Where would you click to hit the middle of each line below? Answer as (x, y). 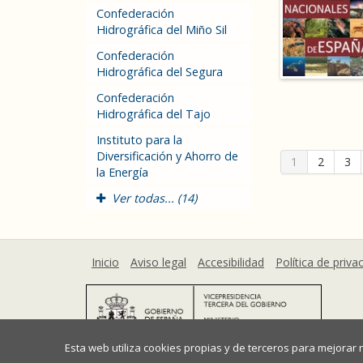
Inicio (105, 262)
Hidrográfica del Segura (160, 72)
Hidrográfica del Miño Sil (162, 30)
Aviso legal (158, 262)
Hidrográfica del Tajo (154, 114)
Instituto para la (139, 140)
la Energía (122, 172)
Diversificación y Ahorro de (167, 156)
